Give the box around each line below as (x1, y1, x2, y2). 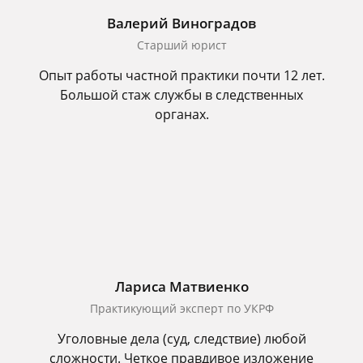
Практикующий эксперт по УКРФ (89, 301, 274, 316)
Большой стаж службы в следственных (60, 86, 303, 104)
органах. (154, 105, 209, 123)
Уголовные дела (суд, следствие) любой (57, 330, 306, 348)
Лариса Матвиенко (114, 277, 249, 296)
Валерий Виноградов (107, 14, 256, 32)
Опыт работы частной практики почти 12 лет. (38, 66, 325, 84)
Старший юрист (136, 37, 227, 53)
